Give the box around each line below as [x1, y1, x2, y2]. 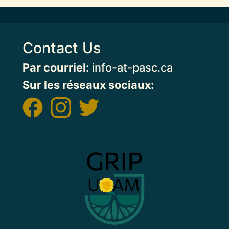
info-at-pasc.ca [89, 60, 173, 74]
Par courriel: [22, 60, 89, 74]
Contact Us [22, 38, 101, 57]
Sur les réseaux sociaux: [22, 78, 154, 91]
